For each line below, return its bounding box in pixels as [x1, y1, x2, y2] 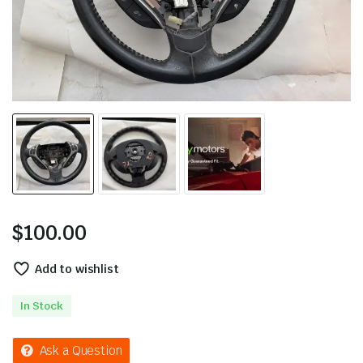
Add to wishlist [34, 262, 119, 277]
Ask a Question [39, 343, 122, 359]
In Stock [20, 299, 63, 314]
